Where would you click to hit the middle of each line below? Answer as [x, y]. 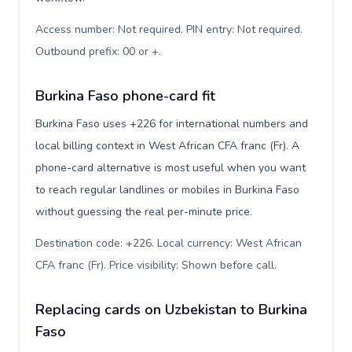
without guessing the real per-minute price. [144, 212]
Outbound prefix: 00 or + [97, 51]
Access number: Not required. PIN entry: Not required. [169, 29]
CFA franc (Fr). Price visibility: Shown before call [155, 265]
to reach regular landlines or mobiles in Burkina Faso [167, 190]
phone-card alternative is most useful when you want [170, 168]
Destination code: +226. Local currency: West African [169, 243]
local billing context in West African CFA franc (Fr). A [167, 146]
